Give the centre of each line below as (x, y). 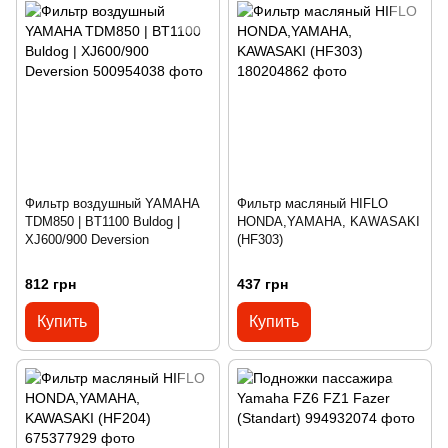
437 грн (262, 283)
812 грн (50, 283)
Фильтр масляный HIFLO (312, 204)
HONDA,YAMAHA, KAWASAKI (328, 222)
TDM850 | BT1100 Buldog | (102, 222)
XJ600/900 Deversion (87, 240)
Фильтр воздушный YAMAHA (112, 204)
